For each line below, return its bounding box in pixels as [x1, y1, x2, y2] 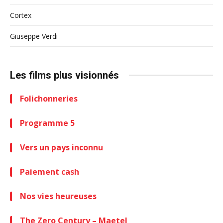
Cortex [10, 10, 31, 20]
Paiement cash [20, 166, 79, 177]
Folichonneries [20, 93, 78, 104]
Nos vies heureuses [20, 190, 97, 202]
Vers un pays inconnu [20, 141, 103, 153]
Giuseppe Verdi [10, 31, 58, 41]
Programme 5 [20, 117, 75, 128]
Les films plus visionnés [10, 69, 119, 81]
